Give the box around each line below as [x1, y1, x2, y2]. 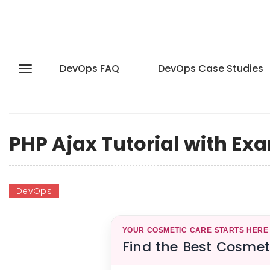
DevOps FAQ [60, 61, 119, 75]
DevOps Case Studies [158, 61, 263, 75]
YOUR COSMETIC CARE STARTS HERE [122, 226, 268, 234]
